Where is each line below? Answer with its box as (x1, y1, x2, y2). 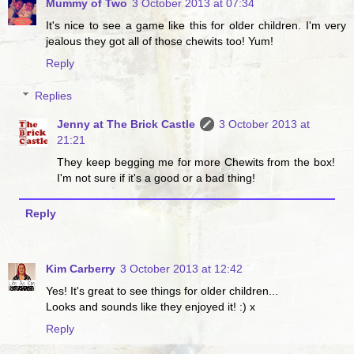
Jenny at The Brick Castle (57, 118, 196, 131)
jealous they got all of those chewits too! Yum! (46, 34, 273, 47)
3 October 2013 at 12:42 (120, 262, 243, 276)
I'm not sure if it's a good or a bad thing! (57, 171, 256, 185)
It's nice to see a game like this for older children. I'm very (46, 18, 346, 32)
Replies (35, 89, 73, 103)
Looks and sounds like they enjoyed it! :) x (46, 300, 255, 314)
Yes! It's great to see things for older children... (46, 284, 278, 298)
